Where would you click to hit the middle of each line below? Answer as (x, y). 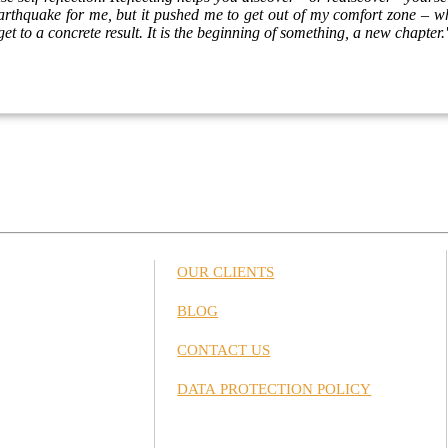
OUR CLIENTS (226, 272)
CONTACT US (224, 350)
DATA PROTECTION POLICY (274, 389)
